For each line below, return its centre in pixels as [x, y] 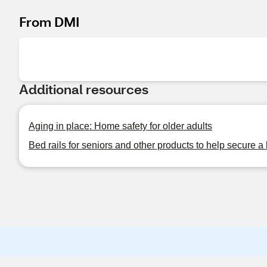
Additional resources [84, 89]
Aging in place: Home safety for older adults [120, 126]
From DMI [49, 22]
